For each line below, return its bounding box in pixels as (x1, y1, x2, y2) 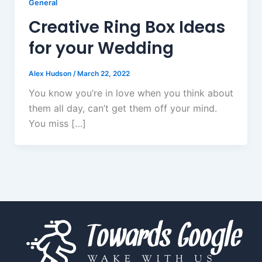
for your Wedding (28, 36, 174, 60)
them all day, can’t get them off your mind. (28, 102, 217, 115)
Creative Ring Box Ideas (28, 15, 225, 39)
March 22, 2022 (77, 69, 130, 78)
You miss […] (28, 118, 86, 130)
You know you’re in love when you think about (28, 87, 233, 99)
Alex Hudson (28, 69, 73, 78)
